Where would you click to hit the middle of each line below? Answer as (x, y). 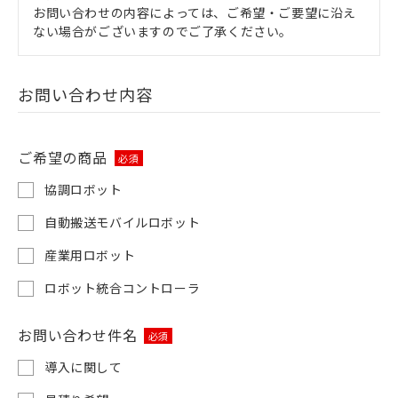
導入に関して (84, 367)
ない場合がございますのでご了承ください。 (163, 31)
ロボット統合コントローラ (123, 288)
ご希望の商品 (63, 157)
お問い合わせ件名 (78, 335)
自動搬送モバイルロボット (123, 222)
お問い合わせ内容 (85, 94)
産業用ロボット (90, 255)
